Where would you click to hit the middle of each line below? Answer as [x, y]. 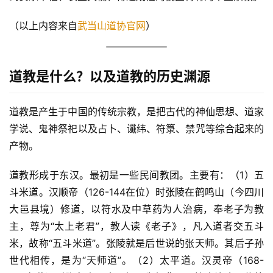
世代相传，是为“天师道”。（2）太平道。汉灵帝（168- [136, 261]
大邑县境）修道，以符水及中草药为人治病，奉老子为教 [136, 209]
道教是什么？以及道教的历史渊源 [110, 76]
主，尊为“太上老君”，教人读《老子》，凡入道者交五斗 [136, 226]
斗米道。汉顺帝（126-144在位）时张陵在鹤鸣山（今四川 [136, 192]
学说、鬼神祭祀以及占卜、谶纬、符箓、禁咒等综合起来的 [136, 129]
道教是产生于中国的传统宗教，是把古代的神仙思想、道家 [136, 112]
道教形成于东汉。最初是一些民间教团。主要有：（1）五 [136, 175]
